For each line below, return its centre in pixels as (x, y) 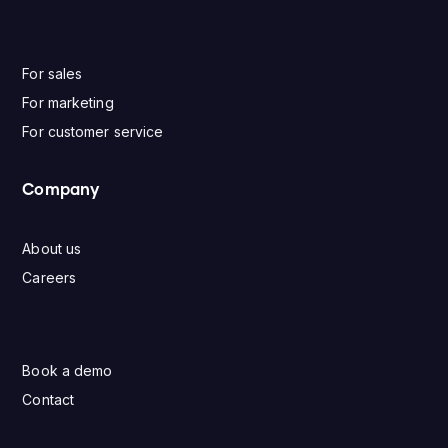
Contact (48, 400)
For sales (52, 74)
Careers (49, 278)
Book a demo (67, 371)
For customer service (93, 132)
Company (61, 190)
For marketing (68, 103)
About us (52, 249)
